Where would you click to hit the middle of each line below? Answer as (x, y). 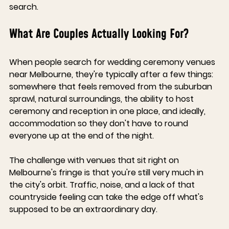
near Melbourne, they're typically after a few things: (112, 75)
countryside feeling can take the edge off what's (107, 197)
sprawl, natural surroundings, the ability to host (102, 99)
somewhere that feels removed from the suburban (112, 87)
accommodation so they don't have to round (100, 124)
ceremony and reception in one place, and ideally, (108, 111)
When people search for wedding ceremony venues (113, 62)
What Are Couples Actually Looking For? (99, 35)
